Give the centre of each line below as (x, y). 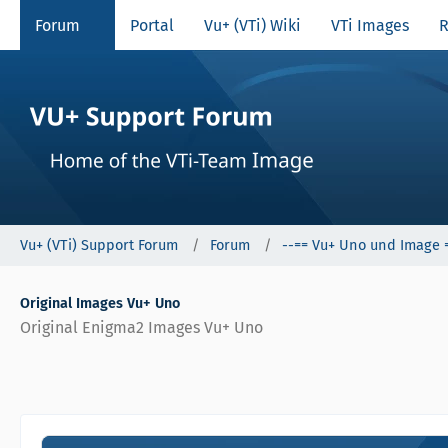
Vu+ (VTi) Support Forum (99, 245)
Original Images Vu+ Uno (100, 303)
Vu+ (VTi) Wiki (252, 25)
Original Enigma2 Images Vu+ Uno (141, 327)
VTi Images (370, 25)
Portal (152, 25)
